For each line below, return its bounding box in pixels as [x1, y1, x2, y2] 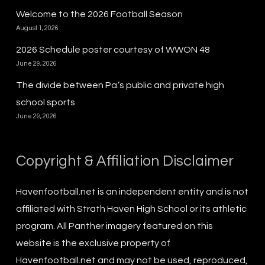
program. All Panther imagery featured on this [15, 221, 213, 231]
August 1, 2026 [15, 24, 59, 31]
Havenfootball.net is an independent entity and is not [15, 186, 248, 196]
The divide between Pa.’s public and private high [15, 80, 224, 90]
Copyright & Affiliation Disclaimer [15, 153, 234, 169]
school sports [15, 97, 75, 107]
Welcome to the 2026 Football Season [15, 9, 183, 19]
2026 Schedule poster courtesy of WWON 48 [15, 44, 210, 54]
